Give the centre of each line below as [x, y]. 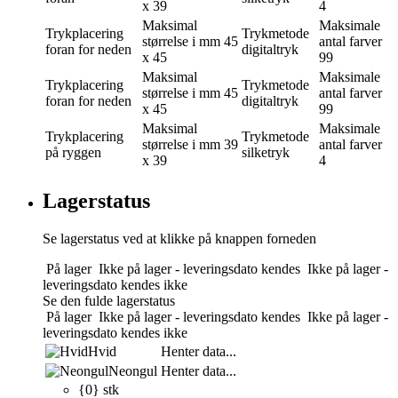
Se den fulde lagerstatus [109, 301]
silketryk [266, 153]
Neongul [133, 371]
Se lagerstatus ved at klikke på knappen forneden [179, 239]
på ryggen [73, 153]
